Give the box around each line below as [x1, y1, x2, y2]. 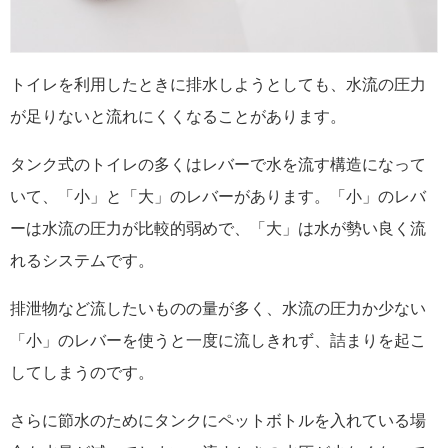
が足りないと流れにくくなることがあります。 [10, 107, 346, 125]
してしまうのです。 [10, 363, 154, 381]
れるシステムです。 [10, 251, 154, 269]
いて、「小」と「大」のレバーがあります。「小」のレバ [10, 187, 426, 205]
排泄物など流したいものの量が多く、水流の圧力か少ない [10, 299, 426, 317]
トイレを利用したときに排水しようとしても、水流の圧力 [10, 75, 426, 93]
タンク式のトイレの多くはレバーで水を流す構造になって [10, 155, 426, 173]
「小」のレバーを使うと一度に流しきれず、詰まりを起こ [10, 331, 426, 349]
